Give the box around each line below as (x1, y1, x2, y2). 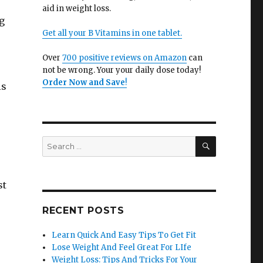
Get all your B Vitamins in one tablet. (42, 28, 182, 38)
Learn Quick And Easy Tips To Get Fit (52, 230, 197, 240)
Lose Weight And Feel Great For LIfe (52, 242, 192, 252)
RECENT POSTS (42, 205, 124, 216)
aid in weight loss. (42, 4, 111, 14)
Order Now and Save (42, 77, 125, 87)
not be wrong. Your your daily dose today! (42, 65, 201, 75)
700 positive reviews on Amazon (62, 53, 187, 63)
